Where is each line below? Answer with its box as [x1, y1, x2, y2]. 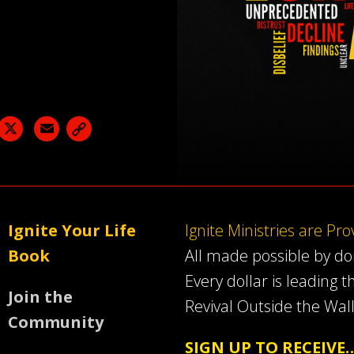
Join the [8, 286, 73, 307]
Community [8, 311, 104, 333]
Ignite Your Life [8, 220, 136, 241]
